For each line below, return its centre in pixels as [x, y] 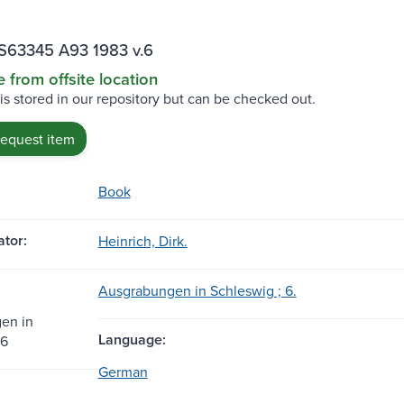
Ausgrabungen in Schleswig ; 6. [197, 290]
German [123, 371]
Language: [132, 339]
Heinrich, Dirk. [142, 240]
